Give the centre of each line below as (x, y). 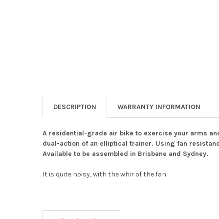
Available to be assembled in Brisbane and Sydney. (125, 154)
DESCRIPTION (75, 107)
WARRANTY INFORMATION (159, 107)
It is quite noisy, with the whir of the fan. (105, 175)
